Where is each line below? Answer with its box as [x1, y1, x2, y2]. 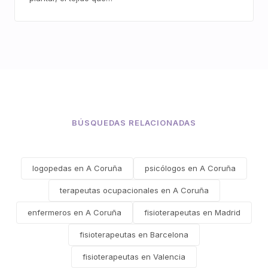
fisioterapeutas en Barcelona [80, 230, 188, 239]
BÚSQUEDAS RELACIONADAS [71, 118, 197, 127]
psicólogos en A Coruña [145, 163, 236, 173]
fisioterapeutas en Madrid [144, 208, 240, 217]
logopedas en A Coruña [32, 163, 122, 173]
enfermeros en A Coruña [28, 208, 121, 217]
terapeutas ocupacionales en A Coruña [59, 185, 209, 195]
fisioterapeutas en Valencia [83, 252, 185, 261]
